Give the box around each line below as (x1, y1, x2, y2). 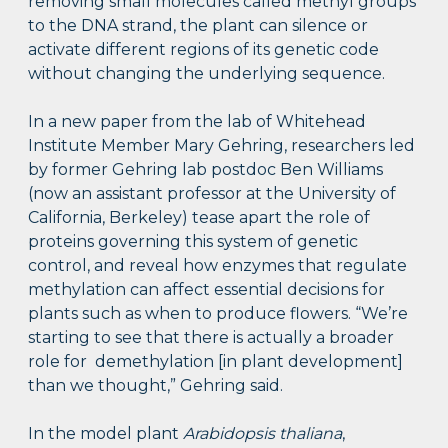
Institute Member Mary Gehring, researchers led (28, 135, 416, 155)
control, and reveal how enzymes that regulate (28, 255, 408, 275)
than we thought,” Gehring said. (28, 375, 284, 395)
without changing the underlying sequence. (28, 63, 386, 83)
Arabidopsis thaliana (183, 423, 343, 443)
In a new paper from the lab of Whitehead (28, 111, 367, 131)
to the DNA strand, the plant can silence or (28, 15, 369, 35)
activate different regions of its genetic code (28, 39, 380, 59)
